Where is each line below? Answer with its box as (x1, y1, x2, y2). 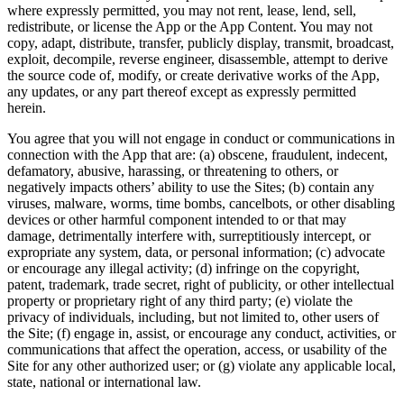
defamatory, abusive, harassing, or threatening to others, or (7, 162, 338, 179)
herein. (7, 99, 46, 115)
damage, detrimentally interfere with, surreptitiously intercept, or (7, 227, 371, 243)
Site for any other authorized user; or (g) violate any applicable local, (7, 357, 396, 373)
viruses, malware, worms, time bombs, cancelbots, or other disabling (7, 195, 395, 211)
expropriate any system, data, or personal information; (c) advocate (7, 243, 385, 260)
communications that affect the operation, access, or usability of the (7, 341, 387, 357)
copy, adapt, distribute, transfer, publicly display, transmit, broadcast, (7, 34, 394, 50)
